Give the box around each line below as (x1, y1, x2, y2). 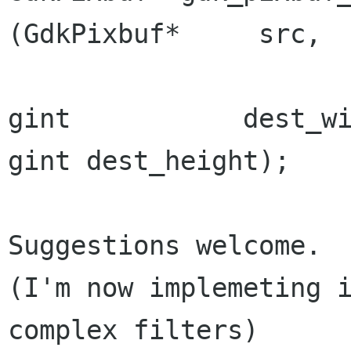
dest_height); (86, 145, 290, 176)
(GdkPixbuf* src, (8, 18, 321, 49)
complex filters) (8, 314, 259, 346)
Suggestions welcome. (8, 230, 321, 261)
